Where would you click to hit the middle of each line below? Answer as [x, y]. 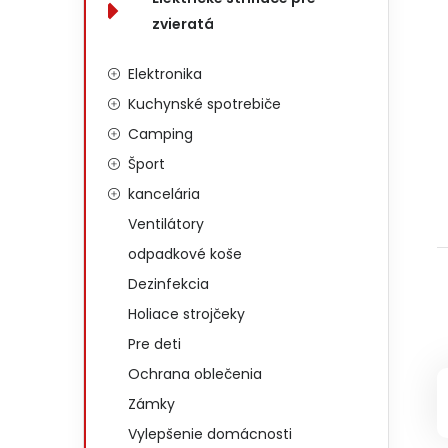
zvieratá [183, 24]
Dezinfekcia [168, 284]
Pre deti [154, 344]
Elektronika [165, 74]
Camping [160, 134]
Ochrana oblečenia [195, 374]
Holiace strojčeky [186, 314]
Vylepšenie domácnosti [210, 434]
